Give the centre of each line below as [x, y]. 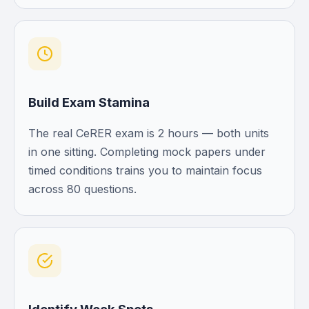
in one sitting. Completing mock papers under [147, 152]
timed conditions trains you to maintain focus [145, 170]
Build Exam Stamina [89, 102]
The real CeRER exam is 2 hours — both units [149, 133]
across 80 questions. [82, 189]
